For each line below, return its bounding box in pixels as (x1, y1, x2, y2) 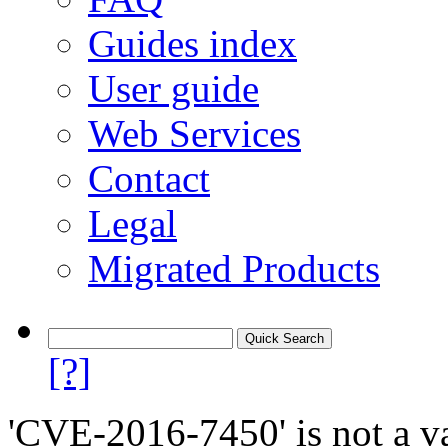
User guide (88, 67, 259, 110)
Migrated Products (88, 247, 380, 290)
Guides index (88, 22, 297, 65)
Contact (88, 157, 210, 200)
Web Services (88, 112, 301, 155)
